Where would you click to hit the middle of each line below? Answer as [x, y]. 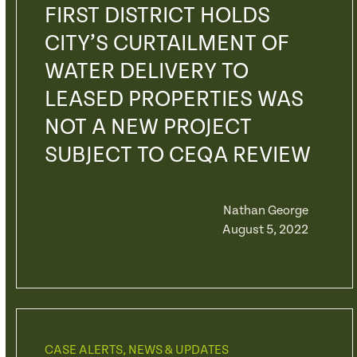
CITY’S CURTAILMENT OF [167, 44]
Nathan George [265, 211]
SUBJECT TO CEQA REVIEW [177, 155]
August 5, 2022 [265, 230]
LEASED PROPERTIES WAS [174, 100]
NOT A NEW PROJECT [148, 127]
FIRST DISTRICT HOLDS [157, 16]
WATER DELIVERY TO [146, 72]
